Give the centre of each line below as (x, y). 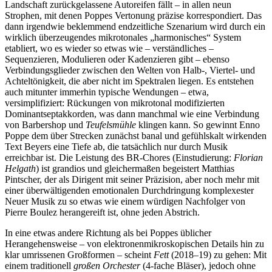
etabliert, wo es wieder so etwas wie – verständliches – (109, 48)
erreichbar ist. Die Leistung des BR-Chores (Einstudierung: (119, 158)
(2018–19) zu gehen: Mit (219, 255)
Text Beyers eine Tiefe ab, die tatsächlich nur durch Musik (116, 147)
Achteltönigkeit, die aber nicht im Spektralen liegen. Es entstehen (129, 81)
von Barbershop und (45, 125)
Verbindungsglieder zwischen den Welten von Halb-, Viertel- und (130, 70)
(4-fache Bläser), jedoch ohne (198, 266)
